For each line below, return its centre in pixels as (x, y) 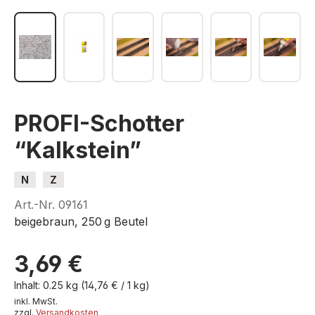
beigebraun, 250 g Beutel (81, 221)
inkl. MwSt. (36, 301)
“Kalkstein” (78, 150)
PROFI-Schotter (99, 123)
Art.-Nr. (36, 205)
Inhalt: (28, 285)
